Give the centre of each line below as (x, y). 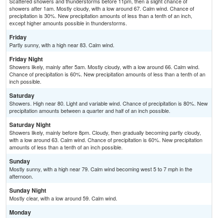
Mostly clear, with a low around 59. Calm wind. (63, 198)
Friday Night (26, 59)
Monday (20, 212)
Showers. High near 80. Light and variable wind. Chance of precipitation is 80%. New (109, 103)
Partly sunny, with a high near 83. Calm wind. (62, 45)
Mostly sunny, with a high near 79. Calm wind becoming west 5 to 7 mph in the (101, 169)
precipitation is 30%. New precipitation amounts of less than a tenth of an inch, (101, 16)
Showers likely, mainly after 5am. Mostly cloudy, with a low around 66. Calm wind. (104, 67)
